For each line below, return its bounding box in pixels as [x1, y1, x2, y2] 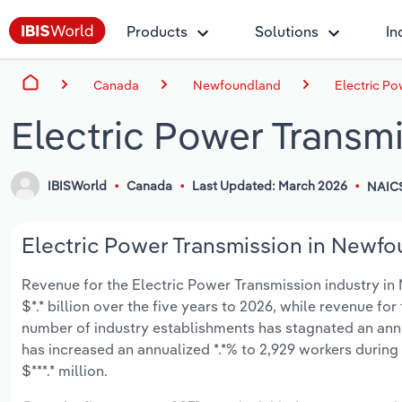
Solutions [255, 22, 319, 40]
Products [127, 22, 188, 40]
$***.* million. [22, 362, 108, 380]
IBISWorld [48, 178, 108, 195]
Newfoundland [193, 76, 281, 93]
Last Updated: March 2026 [191, 178, 347, 195]
